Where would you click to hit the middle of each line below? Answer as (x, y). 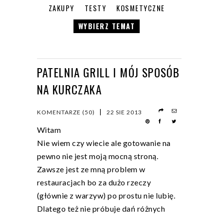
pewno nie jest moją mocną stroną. (97, 156)
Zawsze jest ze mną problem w (91, 169)
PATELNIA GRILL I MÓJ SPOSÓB (108, 73)
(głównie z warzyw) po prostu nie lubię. (106, 196)
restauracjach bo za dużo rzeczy (94, 182)
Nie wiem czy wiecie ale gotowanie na (104, 143)
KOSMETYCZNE (141, 8)
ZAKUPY (61, 8)
